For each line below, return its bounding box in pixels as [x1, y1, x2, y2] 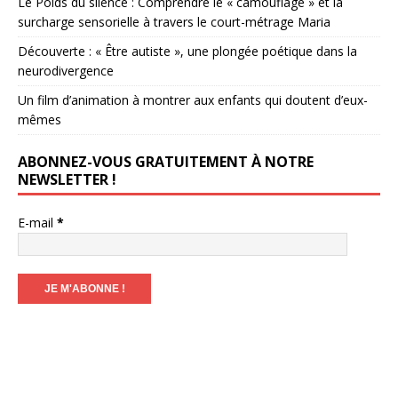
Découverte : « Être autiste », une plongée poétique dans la [18, 42, 357, 60]
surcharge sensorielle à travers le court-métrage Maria [18, 12, 330, 30]
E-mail [18, 213, 57, 231]
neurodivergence [18, 61, 114, 79]
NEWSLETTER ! [18, 169, 116, 189]
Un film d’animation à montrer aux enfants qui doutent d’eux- [18, 91, 368, 108]
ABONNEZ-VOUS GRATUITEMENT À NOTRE [18, 151, 314, 171]
